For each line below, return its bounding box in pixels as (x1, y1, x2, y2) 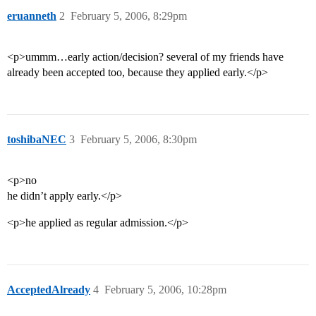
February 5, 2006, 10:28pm (104, 284, 226, 296)
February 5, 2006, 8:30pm (80, 133, 197, 146)
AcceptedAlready (7, 284, 90, 296)
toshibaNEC (7, 133, 66, 146)
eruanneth (7, 10, 56, 23)
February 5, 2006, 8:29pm (71, 10, 187, 23)
